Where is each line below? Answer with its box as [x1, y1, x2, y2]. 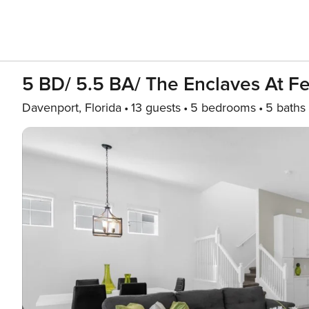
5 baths [266, 100, 306, 115]
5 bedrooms [190, 100, 256, 115]
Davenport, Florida [22, 100, 121, 115]
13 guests [131, 100, 181, 115]
